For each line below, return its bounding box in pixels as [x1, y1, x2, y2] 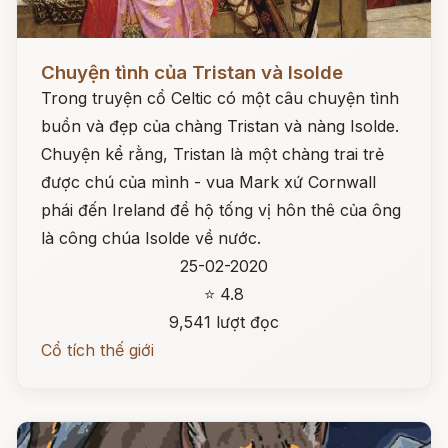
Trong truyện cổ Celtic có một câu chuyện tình [41, 88, 399, 108]
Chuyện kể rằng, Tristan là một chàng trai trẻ [41, 144, 384, 164]
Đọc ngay [17, 47, 90, 67]
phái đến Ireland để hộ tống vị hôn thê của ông [41, 200, 401, 220]
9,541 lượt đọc [169, 312, 279, 332]
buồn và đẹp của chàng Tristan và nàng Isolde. [41, 116, 399, 136]
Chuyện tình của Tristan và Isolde [41, 61, 343, 84]
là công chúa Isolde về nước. [41, 228, 261, 248]
